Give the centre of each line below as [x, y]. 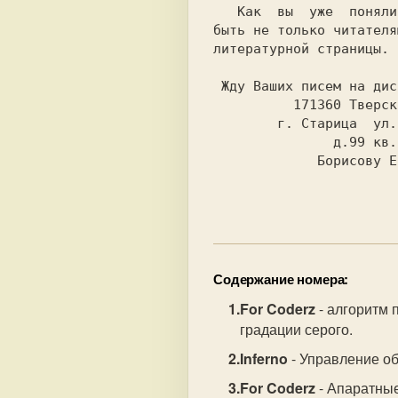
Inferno [264, 358]
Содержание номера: [281, 279]
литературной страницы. [301, 49]
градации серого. [297, 329]
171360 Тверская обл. [253, 105]
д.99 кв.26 [273, 142]
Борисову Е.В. [265, 161]
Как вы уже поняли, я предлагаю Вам [225, 12]
